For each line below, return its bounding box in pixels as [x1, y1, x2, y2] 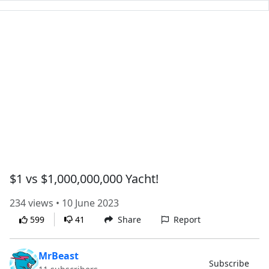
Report [174, 214, 201, 225]
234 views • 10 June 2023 [10, 196, 119, 210]
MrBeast [38, 249, 79, 262]
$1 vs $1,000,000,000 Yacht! [10, 171, 159, 187]
